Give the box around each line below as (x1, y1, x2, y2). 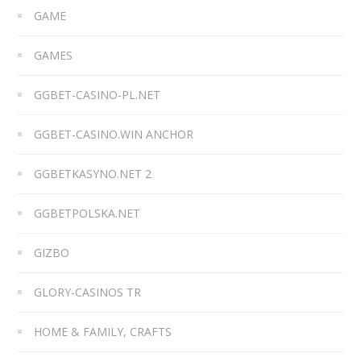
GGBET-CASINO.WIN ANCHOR (34, 126, 194, 142)
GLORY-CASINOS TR (34, 284, 142, 300)
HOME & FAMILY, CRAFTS (34, 323, 172, 339)
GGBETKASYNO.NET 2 (34, 165, 152, 181)
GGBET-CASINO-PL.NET (34, 86, 161, 102)
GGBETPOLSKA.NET (34, 205, 141, 221)
